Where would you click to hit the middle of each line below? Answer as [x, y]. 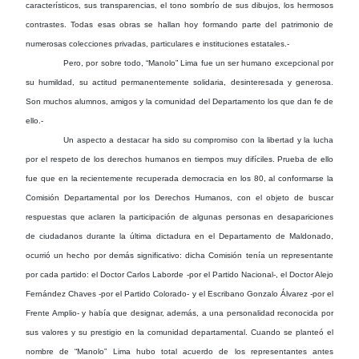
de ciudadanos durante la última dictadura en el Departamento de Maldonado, [179, 236]
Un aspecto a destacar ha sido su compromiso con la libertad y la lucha [198, 139]
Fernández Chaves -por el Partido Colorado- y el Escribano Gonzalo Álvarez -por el [179, 293]
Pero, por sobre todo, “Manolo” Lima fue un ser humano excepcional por [198, 63]
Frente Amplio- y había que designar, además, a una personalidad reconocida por [179, 313]
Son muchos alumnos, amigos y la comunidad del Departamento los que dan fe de [179, 101]
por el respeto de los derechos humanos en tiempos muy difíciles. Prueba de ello [179, 159]
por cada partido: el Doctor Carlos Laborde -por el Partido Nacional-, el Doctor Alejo [179, 274]
